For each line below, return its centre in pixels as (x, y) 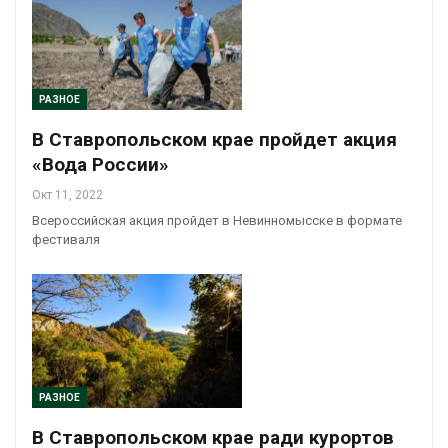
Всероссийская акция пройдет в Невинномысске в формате (217, 220)
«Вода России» (100, 164)
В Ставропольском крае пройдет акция (214, 139)
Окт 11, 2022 (67, 194)
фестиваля (66, 239)
